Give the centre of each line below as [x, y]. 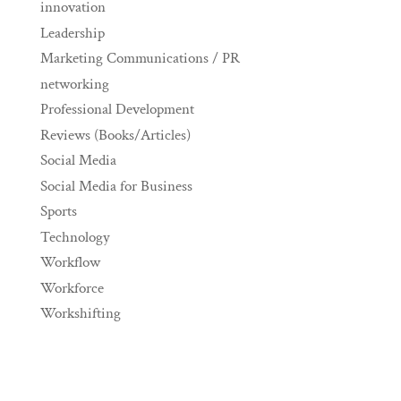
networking [74, 84]
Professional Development [117, 110]
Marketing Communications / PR [140, 59]
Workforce [72, 288]
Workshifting [80, 314]
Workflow [70, 263]
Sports [58, 212]
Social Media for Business [116, 186]
